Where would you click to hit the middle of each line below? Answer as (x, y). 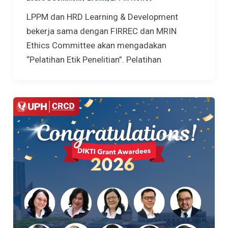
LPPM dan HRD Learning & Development (102, 17)
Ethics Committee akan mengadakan (96, 46)
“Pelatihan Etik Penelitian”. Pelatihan (94, 60)
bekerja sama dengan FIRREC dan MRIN (101, 31)
